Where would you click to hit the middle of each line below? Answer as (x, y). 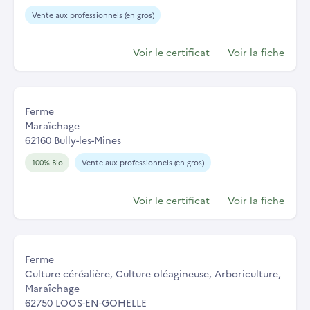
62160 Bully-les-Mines (73, 140)
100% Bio (47, 163)
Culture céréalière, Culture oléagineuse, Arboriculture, (153, 274)
